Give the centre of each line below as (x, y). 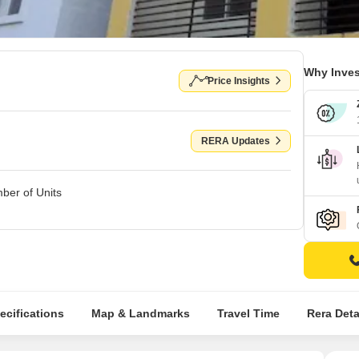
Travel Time (248, 313)
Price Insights (239, 81)
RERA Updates (236, 141)
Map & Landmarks (140, 313)
